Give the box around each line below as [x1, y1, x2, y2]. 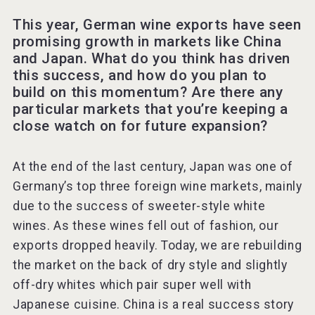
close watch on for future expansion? [12, 117, 268, 134]
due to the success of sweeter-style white [12, 198, 266, 213]
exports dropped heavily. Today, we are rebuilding [12, 238, 302, 252]
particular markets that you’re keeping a [12, 100, 288, 117]
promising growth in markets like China [12, 32, 282, 50]
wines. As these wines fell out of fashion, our [12, 218, 279, 233]
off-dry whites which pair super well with [12, 277, 252, 292]
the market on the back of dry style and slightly [12, 257, 288, 272]
